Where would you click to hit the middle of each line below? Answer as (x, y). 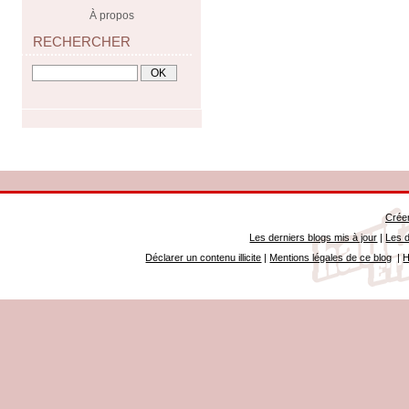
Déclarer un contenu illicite (204, 257)
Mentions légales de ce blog (331, 257)
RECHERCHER (82, 42)
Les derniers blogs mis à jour (314, 237)
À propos (112, 16)
